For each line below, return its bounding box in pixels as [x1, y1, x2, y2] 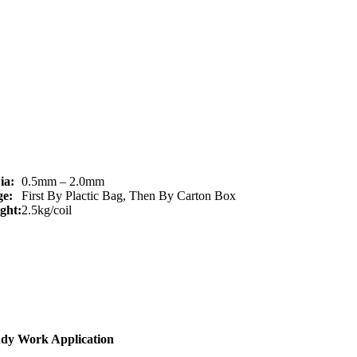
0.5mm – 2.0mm [22, 175, 104, 189]
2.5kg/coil [22, 203, 72, 218]
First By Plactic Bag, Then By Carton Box [22, 189, 236, 203]
